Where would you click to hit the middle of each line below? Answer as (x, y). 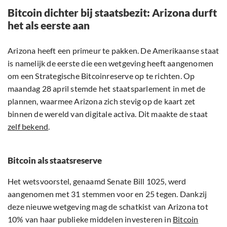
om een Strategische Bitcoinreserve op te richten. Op (101, 76)
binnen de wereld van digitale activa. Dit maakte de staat (108, 114)
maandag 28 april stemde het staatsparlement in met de (107, 89)
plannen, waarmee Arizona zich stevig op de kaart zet (102, 101)
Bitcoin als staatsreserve (55, 161)
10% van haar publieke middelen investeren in (90, 219)
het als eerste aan (49, 25)
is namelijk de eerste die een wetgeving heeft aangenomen (111, 63)
